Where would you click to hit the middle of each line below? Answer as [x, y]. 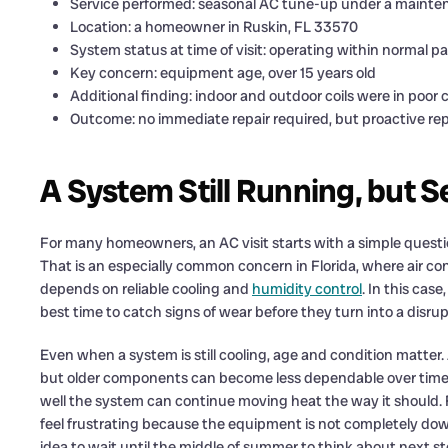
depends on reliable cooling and [146, 289]
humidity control [307, 289]
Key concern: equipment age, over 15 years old [223, 73]
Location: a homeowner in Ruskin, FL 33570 [214, 27]
